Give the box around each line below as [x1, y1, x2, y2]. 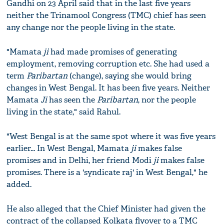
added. [6, 178, 32, 189]
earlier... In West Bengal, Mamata [6, 142, 131, 153]
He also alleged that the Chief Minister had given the [6, 203, 206, 214]
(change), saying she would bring [67, 70, 192, 81]
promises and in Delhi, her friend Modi [6, 154, 154, 165]
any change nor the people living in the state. [6, 21, 175, 32]
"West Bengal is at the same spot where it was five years [6, 130, 216, 141]
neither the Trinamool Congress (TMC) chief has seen [6, 9, 206, 20]
